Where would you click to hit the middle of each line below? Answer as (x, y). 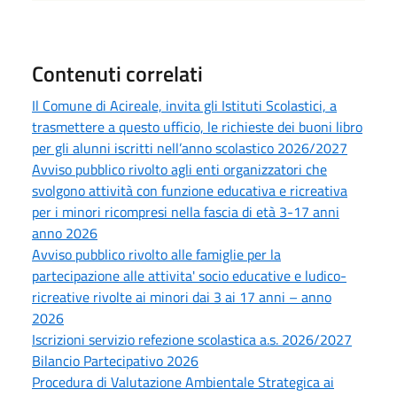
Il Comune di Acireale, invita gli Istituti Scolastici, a (184, 105)
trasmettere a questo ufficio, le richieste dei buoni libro (197, 126)
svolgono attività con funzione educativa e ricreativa (190, 190)
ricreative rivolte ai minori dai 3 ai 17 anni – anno (182, 296)
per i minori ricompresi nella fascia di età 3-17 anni (186, 211)
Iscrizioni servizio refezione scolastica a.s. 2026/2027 (192, 339)
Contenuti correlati (117, 73)
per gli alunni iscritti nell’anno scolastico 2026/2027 (190, 148)
